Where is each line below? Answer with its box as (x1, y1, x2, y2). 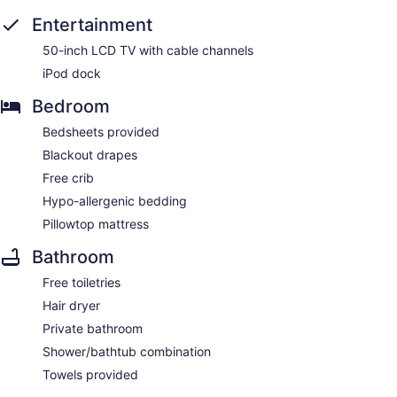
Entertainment (32, 14, 152, 36)
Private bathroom (43, 321, 143, 337)
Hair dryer (43, 298, 100, 314)
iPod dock (43, 66, 101, 82)
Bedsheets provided (43, 124, 160, 140)
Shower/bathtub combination (43, 344, 211, 360)
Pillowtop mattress (43, 216, 149, 232)
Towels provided (43, 367, 138, 383)
